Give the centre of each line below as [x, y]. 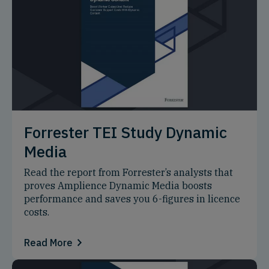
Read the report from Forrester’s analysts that [128, 172]
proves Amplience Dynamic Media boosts [118, 185]
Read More [48, 242]
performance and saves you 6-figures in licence [132, 198]
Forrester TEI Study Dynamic [125, 132]
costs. [37, 212]
